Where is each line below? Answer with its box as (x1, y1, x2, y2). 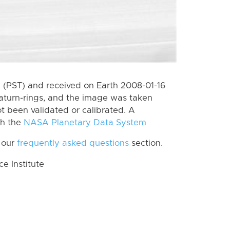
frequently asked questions (17, 139, 129, 148)
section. (129, 139, 163, 148)
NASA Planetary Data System (24, 118, 146, 127)
